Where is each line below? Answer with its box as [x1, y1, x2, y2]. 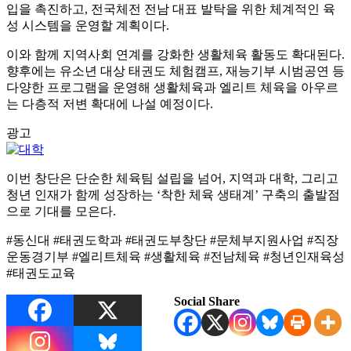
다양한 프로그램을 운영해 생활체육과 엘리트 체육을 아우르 [6, 80, 338, 94]
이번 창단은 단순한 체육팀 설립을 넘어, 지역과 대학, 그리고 [6, 171, 338, 185]
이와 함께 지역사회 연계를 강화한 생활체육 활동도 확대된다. [6, 47, 345, 61]
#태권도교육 [6, 266, 75, 280]
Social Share [174, 294, 240, 308]
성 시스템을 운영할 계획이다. [6, 18, 169, 32]
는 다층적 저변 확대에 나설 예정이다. [6, 96, 213, 110]
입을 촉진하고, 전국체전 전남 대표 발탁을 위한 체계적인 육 [6, 2, 335, 16]
